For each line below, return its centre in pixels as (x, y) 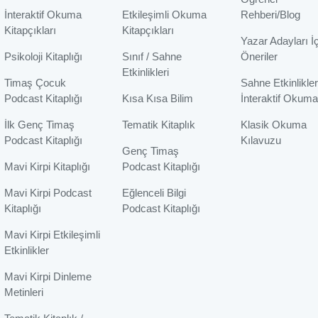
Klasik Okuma (273, 125)
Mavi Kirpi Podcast (48, 193)
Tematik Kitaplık (159, 125)
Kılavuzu (261, 141)
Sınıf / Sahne (152, 57)
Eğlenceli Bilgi (154, 193)
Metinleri (23, 292)
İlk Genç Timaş (39, 125)
